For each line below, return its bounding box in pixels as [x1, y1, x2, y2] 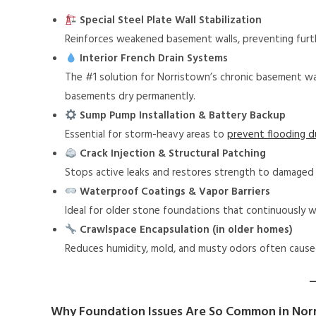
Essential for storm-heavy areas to [65, 126, 227, 144]
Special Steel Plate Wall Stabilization [80, 12, 262, 30]
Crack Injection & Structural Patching [80, 145, 267, 163]
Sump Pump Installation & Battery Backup [80, 107, 286, 125]
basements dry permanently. [65, 88, 195, 106]
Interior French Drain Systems [80, 50, 229, 68]
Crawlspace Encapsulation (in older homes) [80, 221, 293, 239]
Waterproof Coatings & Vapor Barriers [80, 183, 271, 201]
